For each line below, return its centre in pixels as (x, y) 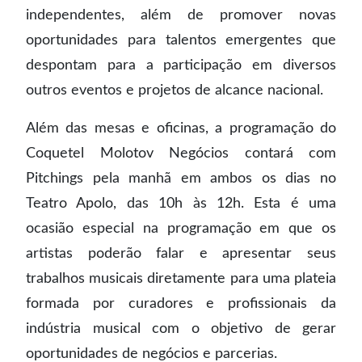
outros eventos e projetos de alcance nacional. (177, 90)
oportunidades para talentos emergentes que (181, 40)
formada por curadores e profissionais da (181, 303)
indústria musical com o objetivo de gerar (181, 328)
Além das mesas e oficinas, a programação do (181, 128)
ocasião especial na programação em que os (181, 228)
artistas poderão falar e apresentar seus (181, 253)
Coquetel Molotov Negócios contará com (181, 153)
